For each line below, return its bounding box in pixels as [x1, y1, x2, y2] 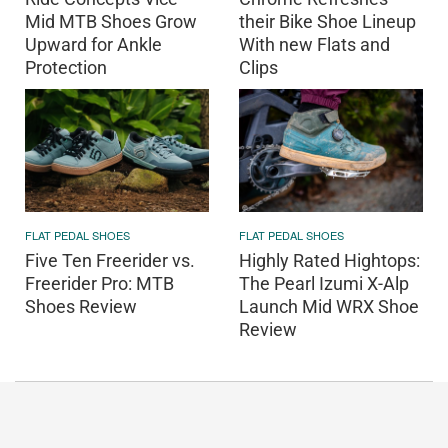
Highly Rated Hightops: [239, 249, 420, 271]
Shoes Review [25, 295, 137, 317]
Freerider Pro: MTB [25, 272, 174, 294]
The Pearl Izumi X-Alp [239, 272, 409, 294]
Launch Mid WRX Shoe [239, 295, 419, 317]
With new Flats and [239, 33, 390, 55]
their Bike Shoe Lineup [239, 10, 416, 32]
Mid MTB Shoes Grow [25, 10, 197, 32]
